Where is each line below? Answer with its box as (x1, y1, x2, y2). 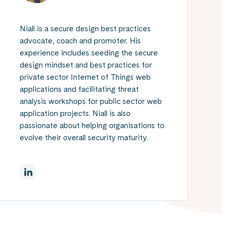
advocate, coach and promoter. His (20, 35, 141, 45)
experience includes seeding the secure (20, 47, 158, 58)
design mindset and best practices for (20, 60, 152, 70)
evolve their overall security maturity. (20, 132, 148, 142)
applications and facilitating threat (20, 84, 139, 94)
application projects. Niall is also (20, 108, 131, 118)
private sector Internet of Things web (20, 72, 151, 82)
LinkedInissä (27, 166, 72, 176)
